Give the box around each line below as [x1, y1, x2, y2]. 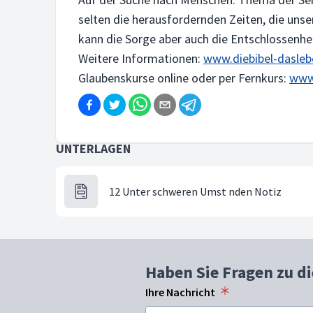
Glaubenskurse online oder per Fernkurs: [78, 70, 289, 86]
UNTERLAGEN [56, 140, 131, 156]
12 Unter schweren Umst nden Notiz [109, 184, 282, 198]
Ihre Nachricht [145, 285, 215, 299]
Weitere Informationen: [78, 50, 203, 66]
